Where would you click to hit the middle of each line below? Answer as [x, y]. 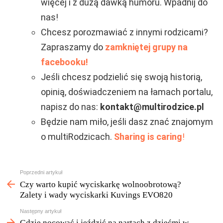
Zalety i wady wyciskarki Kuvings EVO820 [96, 195]
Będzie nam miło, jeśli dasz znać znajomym [127, 122]
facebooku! [64, 62]
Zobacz [17, 173]
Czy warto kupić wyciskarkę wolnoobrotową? [101, 184]
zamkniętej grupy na [146, 47]
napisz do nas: [70, 107]
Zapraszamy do [73, 47]
